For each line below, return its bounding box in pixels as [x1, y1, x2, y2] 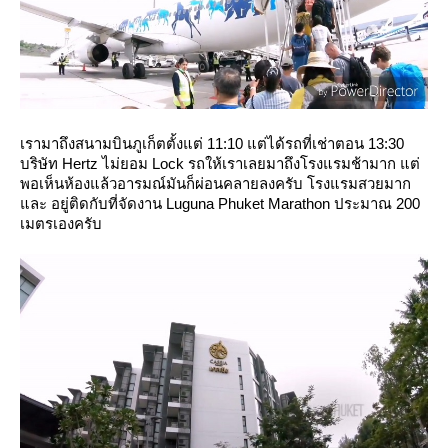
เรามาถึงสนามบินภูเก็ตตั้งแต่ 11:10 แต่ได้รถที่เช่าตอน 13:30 [20, 135, 404, 153]
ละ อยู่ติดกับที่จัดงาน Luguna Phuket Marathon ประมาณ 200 [20, 195, 420, 213]
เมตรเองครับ [20, 215, 106, 233]
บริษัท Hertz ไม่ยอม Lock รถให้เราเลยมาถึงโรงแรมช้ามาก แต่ [20, 155, 420, 173]
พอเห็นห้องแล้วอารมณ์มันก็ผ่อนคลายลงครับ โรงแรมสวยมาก [20, 175, 411, 193]
